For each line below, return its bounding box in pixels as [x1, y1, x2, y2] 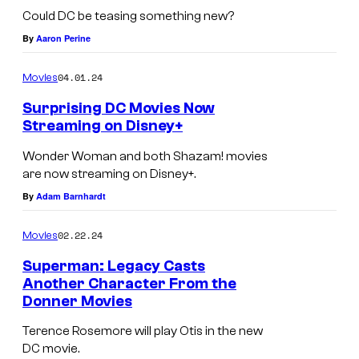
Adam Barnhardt [36, 189, 106, 202]
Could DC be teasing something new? [22, 9, 234, 24]
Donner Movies [22, 292, 132, 310]
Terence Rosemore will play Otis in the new [22, 324, 263, 339]
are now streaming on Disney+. [22, 166, 196, 181]
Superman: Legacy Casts [22, 256, 205, 275]
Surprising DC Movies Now [22, 99, 215, 118]
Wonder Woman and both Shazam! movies [22, 148, 268, 163]
